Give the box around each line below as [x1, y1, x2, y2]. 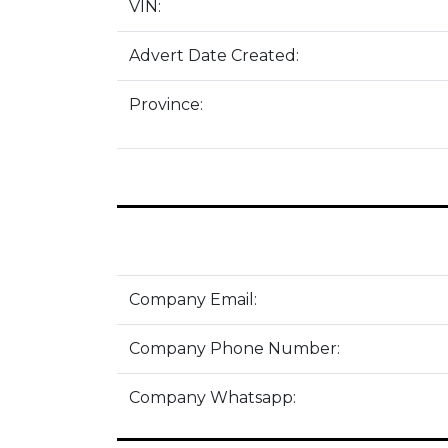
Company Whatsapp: [129, 388, 296, 407]
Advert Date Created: [129, 46, 299, 65]
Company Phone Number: [129, 339, 340, 358]
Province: [129, 95, 203, 114]
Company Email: [129, 290, 257, 309]
